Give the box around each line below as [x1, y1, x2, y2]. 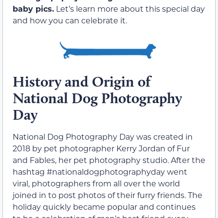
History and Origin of [13, 73, 151, 91]
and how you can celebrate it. [13, 15, 127, 26]
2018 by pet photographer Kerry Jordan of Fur [13, 143, 190, 154]
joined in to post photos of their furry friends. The [13, 190, 202, 200]
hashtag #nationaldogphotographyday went [13, 166, 187, 177]
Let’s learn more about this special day [54, 3, 205, 14]
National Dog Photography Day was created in [13, 131, 193, 142]
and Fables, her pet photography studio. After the [13, 155, 205, 165]
